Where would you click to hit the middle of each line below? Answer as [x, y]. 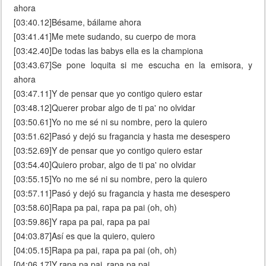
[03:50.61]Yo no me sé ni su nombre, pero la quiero [110, 122]
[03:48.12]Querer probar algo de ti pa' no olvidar [104, 108]
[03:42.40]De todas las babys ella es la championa [108, 51]
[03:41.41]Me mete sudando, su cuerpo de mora [105, 37]
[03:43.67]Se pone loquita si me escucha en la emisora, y [133, 65]
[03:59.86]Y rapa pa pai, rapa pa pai [82, 222]
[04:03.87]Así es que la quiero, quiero [84, 236]
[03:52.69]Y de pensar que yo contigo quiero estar [108, 151]
